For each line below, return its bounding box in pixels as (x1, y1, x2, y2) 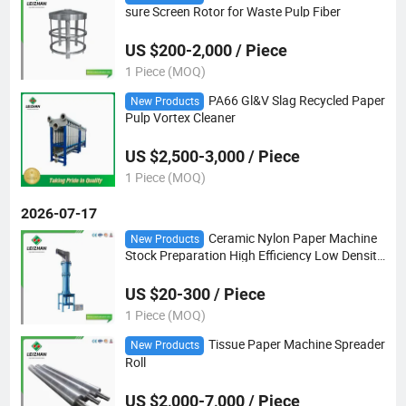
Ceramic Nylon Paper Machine (208, 229, 377, 246)
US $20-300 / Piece (124, 285, 266, 304)
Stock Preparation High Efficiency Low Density (124, 247, 383, 265)
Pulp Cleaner (124, 262, 196, 279)
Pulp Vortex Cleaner (124, 110, 236, 127)
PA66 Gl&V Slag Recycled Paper (208, 92, 385, 109)
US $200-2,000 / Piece (124, 40, 287, 60)
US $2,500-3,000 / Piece (124, 147, 300, 167)
